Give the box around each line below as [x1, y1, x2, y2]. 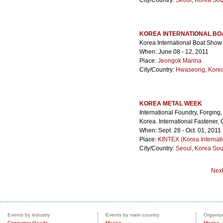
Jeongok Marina [158, 57, 202, 64]
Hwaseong [176, 66, 205, 73]
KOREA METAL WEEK [139, 100, 202, 107]
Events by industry [7, 212, 50, 218]
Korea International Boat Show [139, 39, 222, 46]
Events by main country [106, 212, 159, 218]
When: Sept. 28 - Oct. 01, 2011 [139, 127, 221, 134]
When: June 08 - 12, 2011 [139, 48, 209, 55]
